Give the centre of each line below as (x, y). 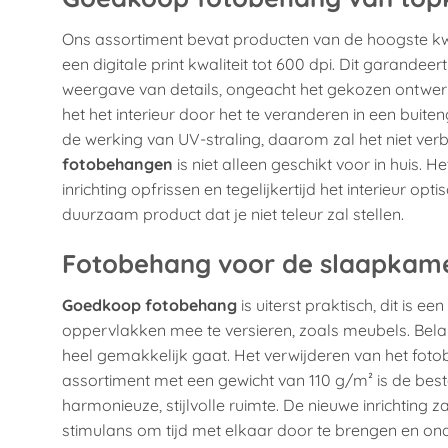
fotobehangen (117, 163)
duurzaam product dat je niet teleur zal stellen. (233, 213)
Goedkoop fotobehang (149, 305)
